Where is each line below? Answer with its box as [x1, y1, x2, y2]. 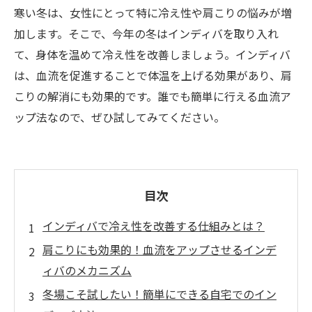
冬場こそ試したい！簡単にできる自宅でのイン [42, 286, 276, 302]
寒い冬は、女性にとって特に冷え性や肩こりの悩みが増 [14, 4, 292, 21]
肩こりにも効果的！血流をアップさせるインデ [42, 241, 276, 258]
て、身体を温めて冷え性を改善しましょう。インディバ [14, 46, 290, 63]
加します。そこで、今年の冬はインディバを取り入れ [14, 25, 279, 42]
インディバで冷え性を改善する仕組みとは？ [42, 217, 265, 234]
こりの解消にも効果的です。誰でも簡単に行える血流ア [14, 88, 291, 104]
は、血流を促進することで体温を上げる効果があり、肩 [14, 67, 292, 84]
